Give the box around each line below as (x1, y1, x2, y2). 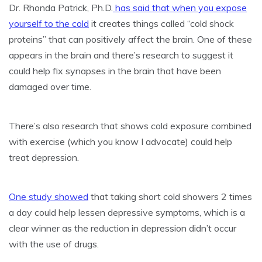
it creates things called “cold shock (89, 17, 234, 29)
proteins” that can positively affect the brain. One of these (9, 33, 252, 45)
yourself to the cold (9, 17, 89, 29)
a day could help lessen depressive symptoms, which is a (9, 206, 245, 218)
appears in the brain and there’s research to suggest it (9, 49, 233, 61)
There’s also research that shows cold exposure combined (9, 119, 251, 132)
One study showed (9, 190, 88, 202)
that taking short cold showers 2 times (88, 190, 252, 202)
